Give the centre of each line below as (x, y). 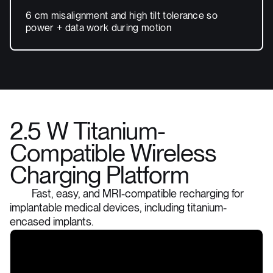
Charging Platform (100, 176)
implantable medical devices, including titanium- (118, 208)
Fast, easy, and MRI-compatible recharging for (138, 194)
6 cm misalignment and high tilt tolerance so (122, 16)
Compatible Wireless (113, 154)
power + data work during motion (98, 28)
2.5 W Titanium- (87, 132)
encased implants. (52, 222)
